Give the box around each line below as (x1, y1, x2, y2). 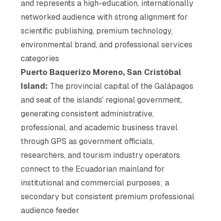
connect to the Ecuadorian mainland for (21, 163, 165, 174)
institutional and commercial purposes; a (21, 177, 170, 188)
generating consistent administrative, (21, 108, 154, 119)
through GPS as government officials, (21, 136, 154, 147)
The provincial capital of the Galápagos (48, 80, 194, 91)
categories (21, 53, 60, 64)
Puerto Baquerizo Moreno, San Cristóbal (21, 67, 182, 77)
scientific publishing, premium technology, (21, 25, 173, 36)
